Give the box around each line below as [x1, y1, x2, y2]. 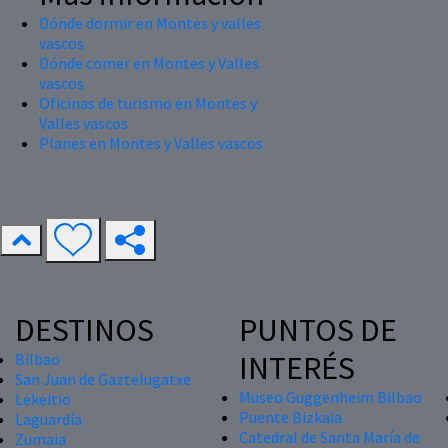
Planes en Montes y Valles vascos [39, 132, 263, 153]
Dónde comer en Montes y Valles [39, 52, 259, 73]
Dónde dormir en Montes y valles [39, 12, 261, 33]
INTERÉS [239, 347, 355, 388]
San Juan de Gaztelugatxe [15, 368, 191, 389]
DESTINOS [15, 309, 154, 350]
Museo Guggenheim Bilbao [239, 386, 422, 407]
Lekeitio [15, 388, 71, 409]
